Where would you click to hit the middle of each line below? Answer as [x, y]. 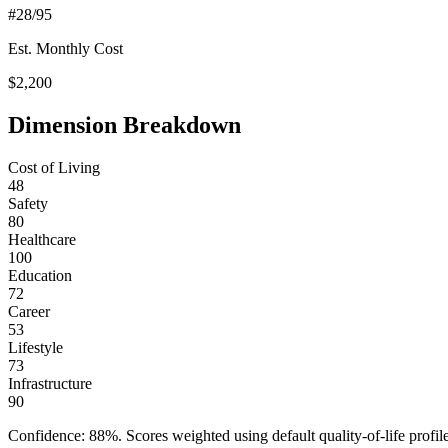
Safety [28, 203]
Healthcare [42, 239]
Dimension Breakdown [124, 124]
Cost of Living [54, 167]
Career [29, 311]
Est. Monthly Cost [65, 48]
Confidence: [48, 435]
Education [40, 275]
